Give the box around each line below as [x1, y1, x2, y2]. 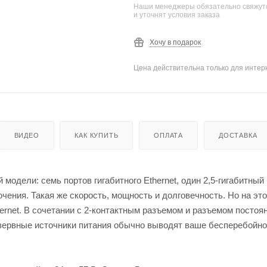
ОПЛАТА [154, 131, 184, 139]
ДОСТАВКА [218, 131, 257, 139]
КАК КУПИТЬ [74, 131, 119, 139]
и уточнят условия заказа [133, 11, 220, 19]
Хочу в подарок [150, 38, 201, 46]
